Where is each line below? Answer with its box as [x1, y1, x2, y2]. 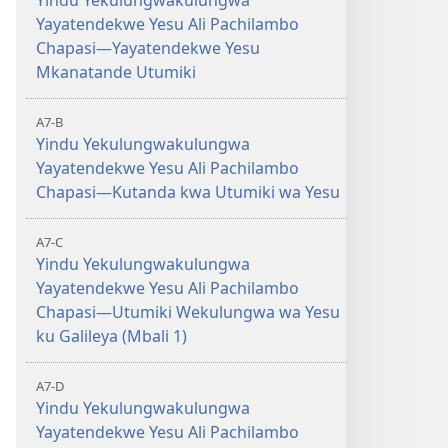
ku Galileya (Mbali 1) [36, 325, 187, 347]
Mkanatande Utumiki [36, 61, 196, 83]
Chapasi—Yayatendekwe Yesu [36, 37, 260, 59]
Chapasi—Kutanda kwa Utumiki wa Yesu [36, 181, 340, 203]
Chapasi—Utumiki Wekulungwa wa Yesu [36, 301, 340, 323]
